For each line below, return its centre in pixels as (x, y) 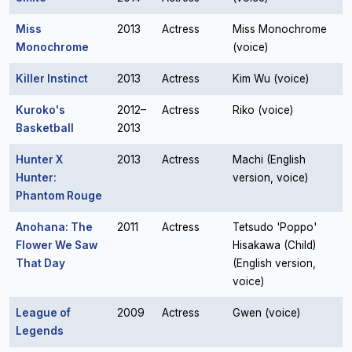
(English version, (274, 263)
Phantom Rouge (59, 196)
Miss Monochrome (280, 29)
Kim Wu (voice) (271, 79)
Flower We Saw (57, 245)
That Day (40, 263)
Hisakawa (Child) (274, 245)
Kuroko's (40, 110)
